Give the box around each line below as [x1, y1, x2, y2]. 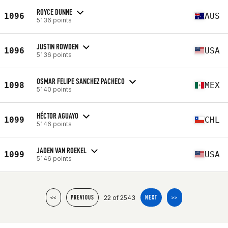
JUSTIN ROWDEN [37, 41, 78, 51]
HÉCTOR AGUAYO [37, 110, 78, 121]
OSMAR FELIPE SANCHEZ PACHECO [37, 76, 125, 86]
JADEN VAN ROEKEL [37, 145, 87, 155]
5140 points [37, 85, 72, 93]
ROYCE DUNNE [37, 7, 72, 17]
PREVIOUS [71, 194, 94, 201]
